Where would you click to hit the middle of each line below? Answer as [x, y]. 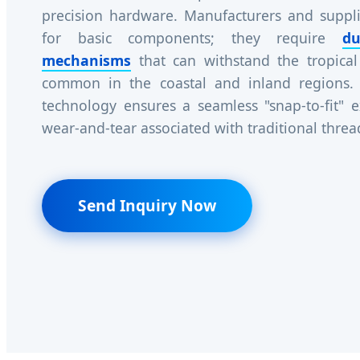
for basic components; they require [192, 38]
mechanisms [86, 61]
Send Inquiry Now [147, 206]
